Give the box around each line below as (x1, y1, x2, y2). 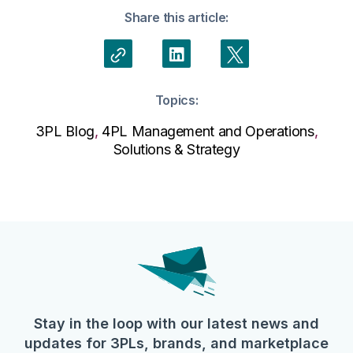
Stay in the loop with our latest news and (34, 315, 319, 333)
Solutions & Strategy (113, 141, 240, 158)
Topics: (154, 92, 199, 109)
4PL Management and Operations (102, 123, 314, 140)
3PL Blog (35, 123, 95, 140)
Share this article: (124, 9, 229, 26)
